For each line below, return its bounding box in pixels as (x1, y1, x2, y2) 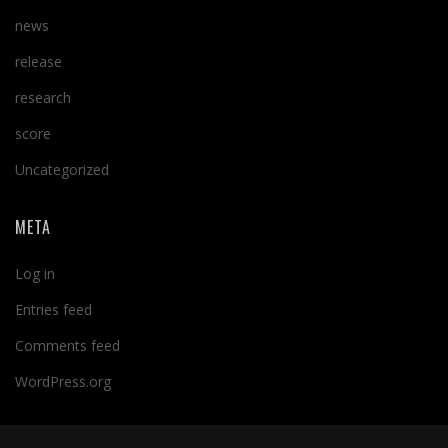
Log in (15, 264, 55, 283)
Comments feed (15, 336, 120, 355)
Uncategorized (15, 160, 109, 179)
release (15, 52, 62, 71)
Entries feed (15, 300, 92, 319)
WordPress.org (15, 372, 111, 391)
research (15, 88, 71, 107)
